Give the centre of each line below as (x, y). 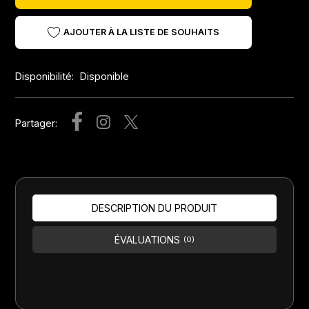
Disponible (105, 76)
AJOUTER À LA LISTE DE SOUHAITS (142, 32)
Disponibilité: (46, 76)
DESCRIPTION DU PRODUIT (154, 208)
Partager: (37, 123)
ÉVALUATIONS (147, 240)
